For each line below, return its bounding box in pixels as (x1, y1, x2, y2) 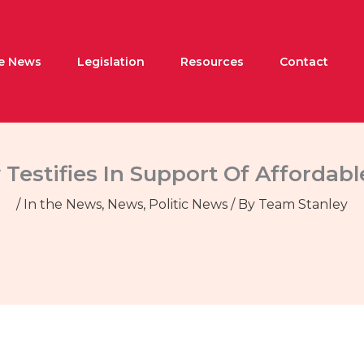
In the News (24, 197, 102, 213)
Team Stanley (258, 197, 348, 213)
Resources (180, 54, 244, 69)
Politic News (149, 197, 227, 213)
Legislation (77, 54, 145, 69)
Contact (279, 54, 328, 69)
